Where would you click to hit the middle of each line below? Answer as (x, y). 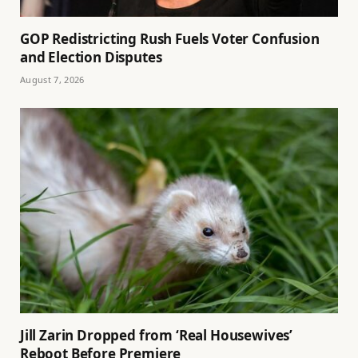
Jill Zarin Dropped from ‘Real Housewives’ (157, 335)
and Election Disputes (91, 58)
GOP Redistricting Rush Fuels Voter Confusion (170, 39)
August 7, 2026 (52, 80)
